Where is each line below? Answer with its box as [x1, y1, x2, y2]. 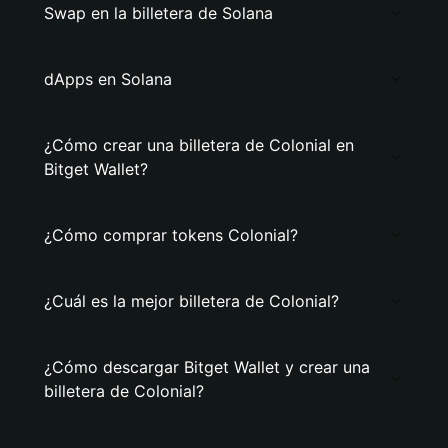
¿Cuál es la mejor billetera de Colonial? [44, 291, 339, 311]
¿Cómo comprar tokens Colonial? [44, 225, 298, 245]
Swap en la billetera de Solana [44, 3, 273, 23]
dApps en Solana [44, 69, 172, 89]
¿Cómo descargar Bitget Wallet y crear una [44, 357, 370, 377]
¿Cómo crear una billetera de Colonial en [44, 135, 354, 155]
